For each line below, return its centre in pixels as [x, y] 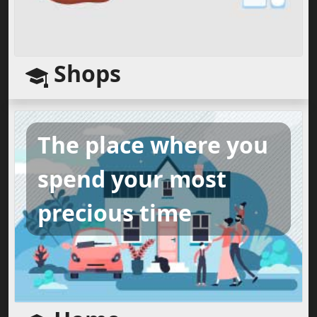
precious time [115, 212]
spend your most [132, 178]
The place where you [153, 144]
